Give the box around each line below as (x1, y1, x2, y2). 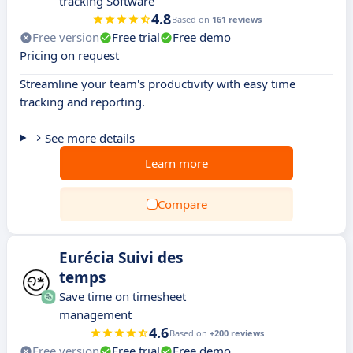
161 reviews (211, 13, 262, 25)
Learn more (145, 155, 208, 171)
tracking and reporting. (20, 94, 145, 110)
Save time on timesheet (59, 288, 186, 304)
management (59, 307, 132, 322)
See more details (44, 130, 135, 146)
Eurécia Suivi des (59, 247, 183, 268)
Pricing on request (20, 47, 119, 63)
